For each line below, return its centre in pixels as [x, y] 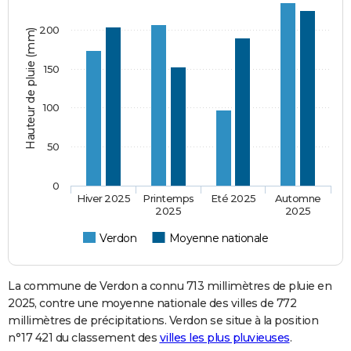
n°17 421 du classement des [84, 337]
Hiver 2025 [104, 198]
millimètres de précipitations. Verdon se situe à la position [163, 320]
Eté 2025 [233, 198]
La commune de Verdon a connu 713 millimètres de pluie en [170, 286]
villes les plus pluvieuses [224, 337]
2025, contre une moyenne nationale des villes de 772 [152, 303]
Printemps [169, 198]
